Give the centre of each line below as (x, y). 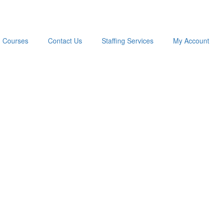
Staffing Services (128, 41)
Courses (15, 41)
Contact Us (65, 41)
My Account (191, 41)
